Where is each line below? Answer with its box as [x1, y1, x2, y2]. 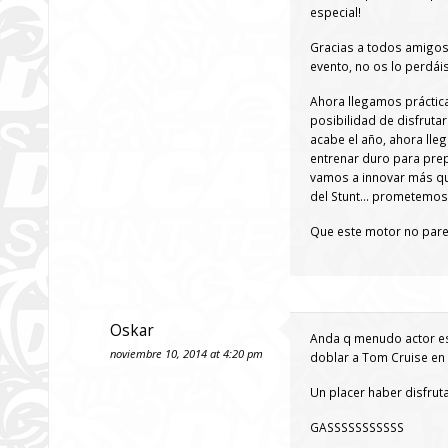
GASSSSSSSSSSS [310, 419, 404, 435]
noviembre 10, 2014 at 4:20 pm [110, 346, 263, 361]
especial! [310, 4, 361, 20]
